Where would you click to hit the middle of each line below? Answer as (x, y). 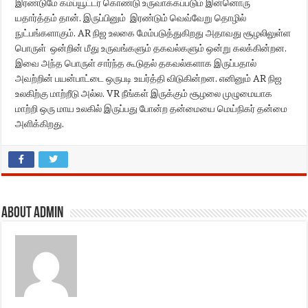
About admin (33, 213)
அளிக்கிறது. (40, 123)
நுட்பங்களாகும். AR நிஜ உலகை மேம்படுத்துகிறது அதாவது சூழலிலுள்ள (153, 33)
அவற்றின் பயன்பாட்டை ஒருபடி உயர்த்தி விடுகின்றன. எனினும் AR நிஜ (149, 78)
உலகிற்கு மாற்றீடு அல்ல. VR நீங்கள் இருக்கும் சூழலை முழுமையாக (145, 93)
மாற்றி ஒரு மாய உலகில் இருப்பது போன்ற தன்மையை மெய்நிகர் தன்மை (152, 108)
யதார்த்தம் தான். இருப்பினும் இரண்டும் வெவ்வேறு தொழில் (131, 18)
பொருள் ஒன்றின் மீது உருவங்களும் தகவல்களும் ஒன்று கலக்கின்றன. (151, 48)
